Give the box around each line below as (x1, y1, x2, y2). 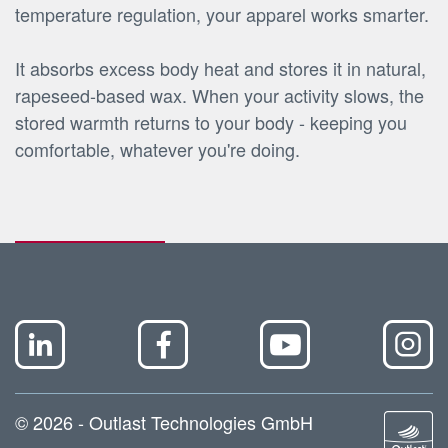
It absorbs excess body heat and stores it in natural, (15, 55, 426, 82)
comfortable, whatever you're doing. (15, 136, 300, 163)
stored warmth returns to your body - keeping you (15, 109, 407, 136)
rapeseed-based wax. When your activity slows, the (15, 82, 424, 109)
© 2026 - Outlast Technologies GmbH (15, 409, 313, 436)
